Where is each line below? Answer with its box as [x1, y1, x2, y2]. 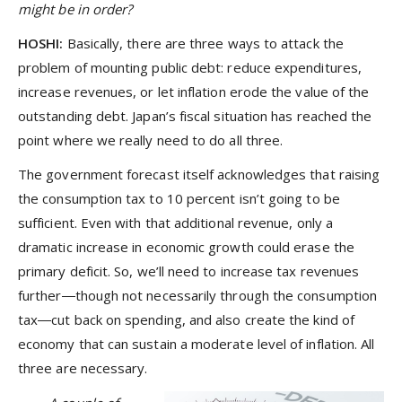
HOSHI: [18, 34, 67, 53]
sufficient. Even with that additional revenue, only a [18, 214, 333, 232]
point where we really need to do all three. [18, 131, 284, 150]
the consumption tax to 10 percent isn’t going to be [18, 189, 340, 208]
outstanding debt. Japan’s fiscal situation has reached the [18, 107, 372, 126]
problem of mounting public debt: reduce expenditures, [18, 58, 362, 77]
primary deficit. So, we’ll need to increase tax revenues [18, 262, 360, 281]
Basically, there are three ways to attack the [66, 34, 344, 53]
